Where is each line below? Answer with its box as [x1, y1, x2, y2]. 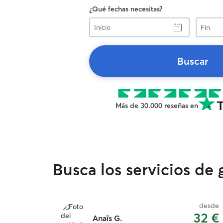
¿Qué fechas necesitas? [89, 4, 162, 13]
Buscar [177, 55, 208, 67]
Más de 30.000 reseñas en [115, 101, 198, 110]
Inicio [89, 17, 105, 26]
